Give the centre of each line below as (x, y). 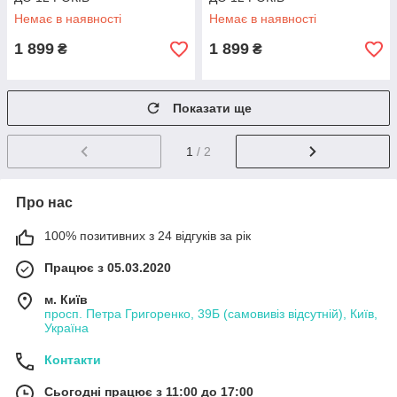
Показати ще (212, 108)
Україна (66, 327)
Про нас (44, 202)
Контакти (73, 359)
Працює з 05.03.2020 (108, 267)
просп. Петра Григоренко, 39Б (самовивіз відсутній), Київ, (211, 313)
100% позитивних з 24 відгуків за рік (148, 235)
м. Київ (66, 299)
